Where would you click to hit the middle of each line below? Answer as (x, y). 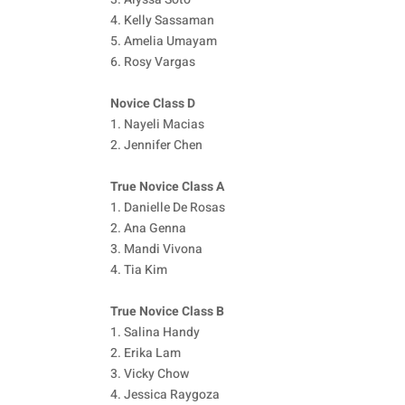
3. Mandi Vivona (156, 250)
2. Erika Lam (146, 353)
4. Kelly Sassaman (162, 21)
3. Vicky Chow (150, 374)
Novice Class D (153, 104)
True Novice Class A (167, 187)
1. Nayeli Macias (157, 125)
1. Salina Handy (155, 333)
